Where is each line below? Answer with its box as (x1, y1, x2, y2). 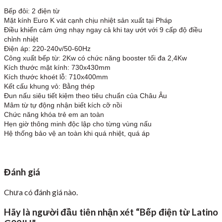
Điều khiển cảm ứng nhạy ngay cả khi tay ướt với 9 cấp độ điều (4, 25, 202, 34)
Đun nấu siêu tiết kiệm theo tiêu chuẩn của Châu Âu (4, 91, 167, 100)
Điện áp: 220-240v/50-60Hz (4, 44, 91, 53)
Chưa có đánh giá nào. (4, 187, 78, 197)
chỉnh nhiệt (4, 35, 38, 43)
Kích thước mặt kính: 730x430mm (4, 63, 111, 71)
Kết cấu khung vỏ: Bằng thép (4, 82, 95, 90)
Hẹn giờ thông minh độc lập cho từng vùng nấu (4, 119, 152, 128)
